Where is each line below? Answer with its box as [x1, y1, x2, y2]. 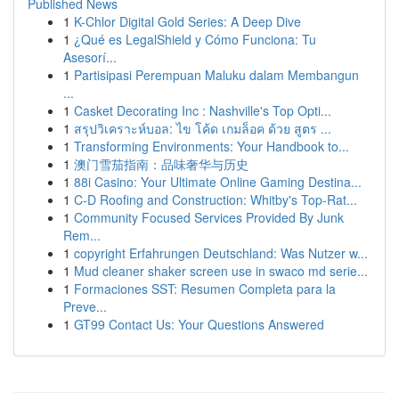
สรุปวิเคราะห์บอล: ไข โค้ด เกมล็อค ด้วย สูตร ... [74, 119, 331, 137]
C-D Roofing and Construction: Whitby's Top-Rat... [74, 191, 357, 208]
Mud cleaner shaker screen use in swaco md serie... [74, 262, 368, 280]
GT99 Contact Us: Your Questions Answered [74, 315, 324, 333]
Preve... [63, 297, 107, 315]
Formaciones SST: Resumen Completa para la [74, 280, 336, 297]
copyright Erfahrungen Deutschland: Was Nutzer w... [74, 244, 368, 262]
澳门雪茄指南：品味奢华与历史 [74, 155, 248, 173]
